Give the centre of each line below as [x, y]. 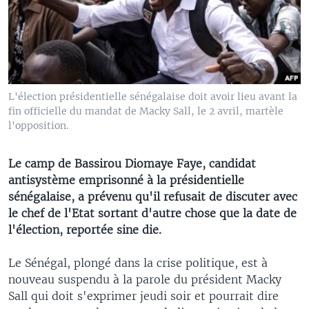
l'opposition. [38, 125]
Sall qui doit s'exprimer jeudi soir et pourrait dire [143, 296]
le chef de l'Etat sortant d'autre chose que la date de [152, 213]
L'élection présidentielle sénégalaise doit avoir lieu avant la [153, 96]
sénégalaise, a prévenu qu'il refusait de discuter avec [153, 196]
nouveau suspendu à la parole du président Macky [145, 279]
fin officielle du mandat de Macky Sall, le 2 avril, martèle [146, 111]
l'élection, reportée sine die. [85, 229]
